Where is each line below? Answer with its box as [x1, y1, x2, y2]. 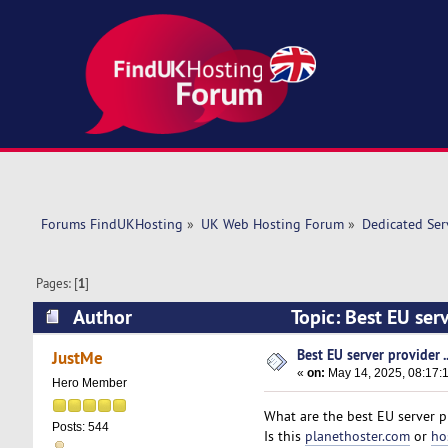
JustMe [52, 346, 104, 370]
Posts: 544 [51, 420, 109, 435]
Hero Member [51, 376, 127, 391]
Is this [263, 426, 305, 445]
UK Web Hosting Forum [200, 215, 344, 234]
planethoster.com [304, 426, 410, 445]
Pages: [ [36, 275, 79, 292]
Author [72, 303, 132, 330]
